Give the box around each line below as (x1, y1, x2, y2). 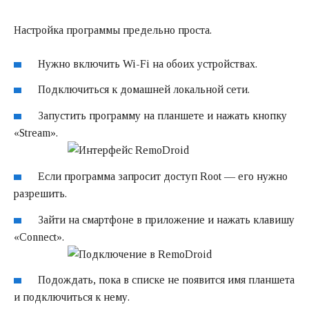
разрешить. (14, 187, 67, 199)
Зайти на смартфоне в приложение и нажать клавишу (38, 213, 295, 226)
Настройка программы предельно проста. (14, 23, 212, 36)
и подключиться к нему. (14, 291, 130, 303)
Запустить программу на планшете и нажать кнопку (38, 110, 288, 122)
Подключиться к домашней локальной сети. (38, 83, 250, 96)
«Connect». (14, 230, 64, 243)
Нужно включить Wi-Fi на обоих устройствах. (38, 57, 258, 70)
